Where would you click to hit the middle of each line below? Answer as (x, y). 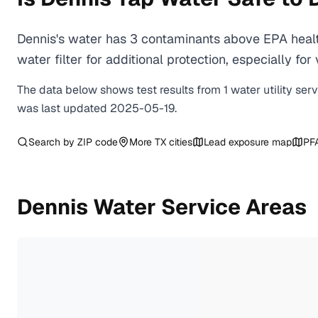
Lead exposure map (248, 142)
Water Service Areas (197, 207)
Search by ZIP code (73, 142)
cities (179, 142)
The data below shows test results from (120, 90)
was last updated (64, 108)
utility (278, 90)
